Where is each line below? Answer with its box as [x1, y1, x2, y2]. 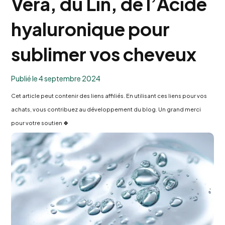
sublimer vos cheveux [11, 43, 197, 66]
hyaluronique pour [11, 18, 170, 41]
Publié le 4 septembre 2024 [11, 74, 101, 83]
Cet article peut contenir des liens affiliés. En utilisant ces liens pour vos [11, 92, 207, 99]
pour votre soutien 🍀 [11, 120, 69, 127]
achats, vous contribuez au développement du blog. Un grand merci [11, 106, 201, 113]
